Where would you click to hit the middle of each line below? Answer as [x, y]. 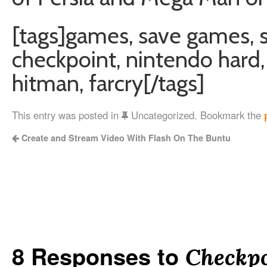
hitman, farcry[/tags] [108, 83]
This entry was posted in [67, 115]
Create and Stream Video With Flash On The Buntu [125, 138]
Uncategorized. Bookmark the [196, 115]
